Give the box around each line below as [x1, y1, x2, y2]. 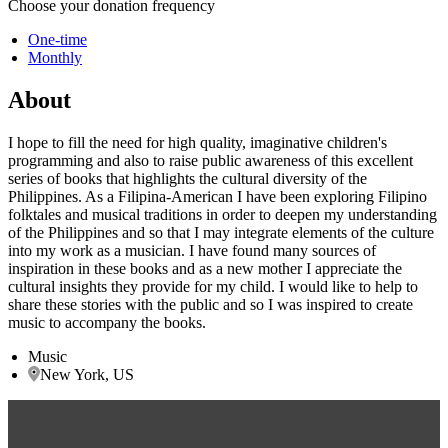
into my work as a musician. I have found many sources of [8, 241, 376, 259]
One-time [28, 30, 87, 48]
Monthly [28, 48, 82, 66]
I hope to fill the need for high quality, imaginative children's [8, 133, 387, 151]
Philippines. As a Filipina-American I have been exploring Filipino [8, 187, 427, 205]
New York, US [40, 365, 134, 383]
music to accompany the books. [8, 313, 206, 331]
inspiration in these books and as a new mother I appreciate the [8, 259, 402, 277]
